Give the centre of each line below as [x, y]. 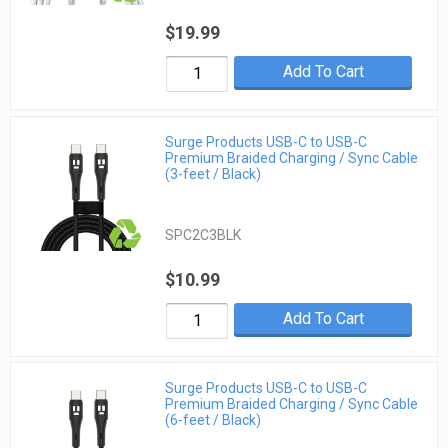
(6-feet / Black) [213, 420]
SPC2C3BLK [203, 234]
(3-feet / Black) [213, 173]
